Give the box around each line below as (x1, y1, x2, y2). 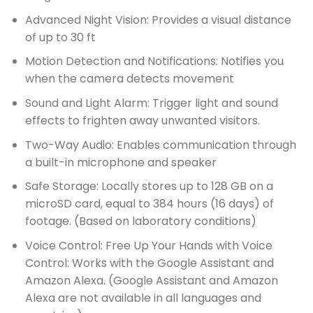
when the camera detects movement (24, 71, 234, 87)
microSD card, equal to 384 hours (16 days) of (24, 196, 274, 212)
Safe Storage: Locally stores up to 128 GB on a (24, 178, 273, 195)
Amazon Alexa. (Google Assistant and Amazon (24, 272, 278, 289)
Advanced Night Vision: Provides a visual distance (24, 11, 291, 28)
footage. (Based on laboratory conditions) (24, 213, 256, 230)
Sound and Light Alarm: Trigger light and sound (24, 95, 278, 111)
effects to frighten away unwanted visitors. (24, 112, 260, 129)
